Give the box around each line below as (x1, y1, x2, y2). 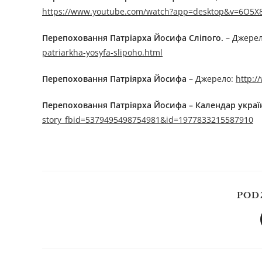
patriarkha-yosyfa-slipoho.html (42, 47, 163, 58)
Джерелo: (193, 73, 236, 85)
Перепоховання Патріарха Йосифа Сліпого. (42, 32, 223, 44)
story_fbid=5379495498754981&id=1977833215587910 (42, 114, 253, 126)
